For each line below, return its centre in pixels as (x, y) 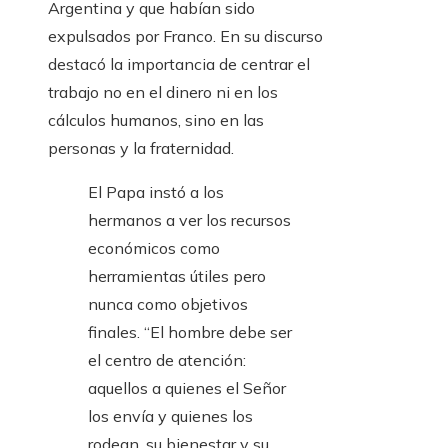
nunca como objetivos (168, 304)
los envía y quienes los (170, 416)
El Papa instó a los (156, 192)
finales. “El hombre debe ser (190, 332)
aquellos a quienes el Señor (187, 388)
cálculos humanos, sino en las (156, 120)
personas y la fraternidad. (141, 148)
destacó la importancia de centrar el (179, 64)
